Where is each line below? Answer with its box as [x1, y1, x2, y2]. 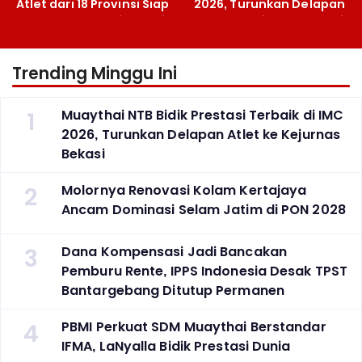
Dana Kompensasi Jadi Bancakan [61, 242, 287, 261]
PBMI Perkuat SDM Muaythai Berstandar [61, 317, 326, 336]
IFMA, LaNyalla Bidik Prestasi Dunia [61, 336, 291, 356]
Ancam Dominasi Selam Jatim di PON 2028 [61, 200, 346, 219]
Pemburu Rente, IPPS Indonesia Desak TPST [61, 261, 348, 280]
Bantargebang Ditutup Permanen [61, 280, 284, 300]
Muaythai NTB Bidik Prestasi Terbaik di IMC [61, 105, 344, 124]
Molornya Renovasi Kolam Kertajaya [61, 180, 307, 200]
